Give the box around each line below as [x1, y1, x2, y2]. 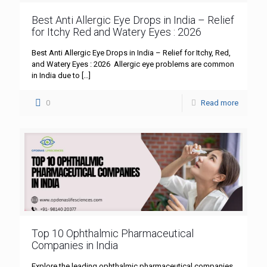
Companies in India [32, 239, 118, 252]
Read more [201, 98, 238, 107]
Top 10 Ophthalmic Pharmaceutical [32, 227, 194, 240]
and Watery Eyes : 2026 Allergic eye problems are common [32, 59, 234, 69]
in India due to [32, 70, 80, 80]
